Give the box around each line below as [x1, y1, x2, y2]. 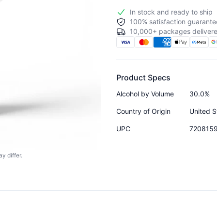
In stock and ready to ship [130, 7, 213, 16]
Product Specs [116, 72, 170, 82]
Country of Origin [116, 107, 170, 115]
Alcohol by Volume [116, 89, 174, 98]
